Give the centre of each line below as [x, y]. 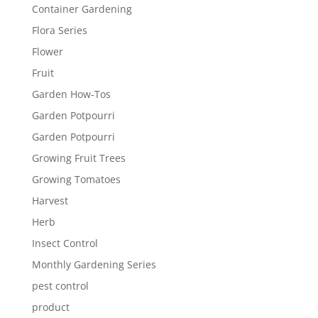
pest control [60, 285]
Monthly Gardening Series [94, 264]
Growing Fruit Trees [78, 158]
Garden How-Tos [71, 94]
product [50, 307]
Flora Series [59, 30]
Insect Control [65, 243]
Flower [47, 51]
